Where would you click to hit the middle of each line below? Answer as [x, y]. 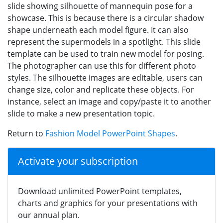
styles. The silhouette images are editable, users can [105, 77]
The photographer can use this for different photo [102, 65]
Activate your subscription [78, 161]
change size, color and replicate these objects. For [101, 89]
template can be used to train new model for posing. [106, 54]
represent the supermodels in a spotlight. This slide [104, 42]
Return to [26, 133]
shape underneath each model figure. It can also [98, 30]
